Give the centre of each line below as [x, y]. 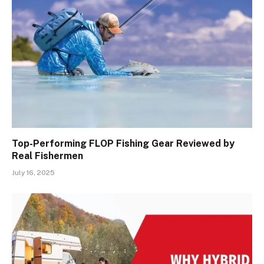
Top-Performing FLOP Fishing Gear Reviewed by [123, 143]
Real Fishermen [47, 156]
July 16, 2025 [33, 172]
